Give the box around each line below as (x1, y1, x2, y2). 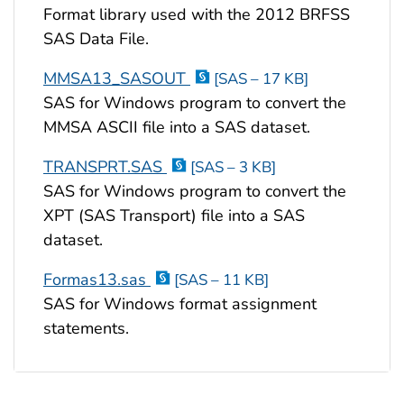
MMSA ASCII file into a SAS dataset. (43, 116, 310, 139)
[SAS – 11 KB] (174, 270, 269, 291)
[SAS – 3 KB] (190, 157, 276, 179)
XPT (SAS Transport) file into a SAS (43, 205, 305, 227)
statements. (43, 317, 129, 340)
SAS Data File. (43, 28, 149, 50)
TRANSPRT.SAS (43, 156, 167, 179)
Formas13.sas (43, 269, 151, 291)
